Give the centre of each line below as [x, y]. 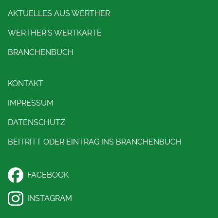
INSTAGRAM [50, 198]
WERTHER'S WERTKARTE [55, 33]
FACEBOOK [48, 175]
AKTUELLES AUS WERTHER [59, 13]
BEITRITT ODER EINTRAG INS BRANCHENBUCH [95, 142]
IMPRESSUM [31, 103]
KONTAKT [26, 83]
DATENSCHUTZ [36, 122]
